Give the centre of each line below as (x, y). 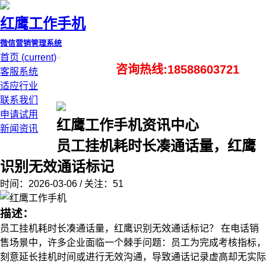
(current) (39, 57)
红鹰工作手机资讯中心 (128, 125)
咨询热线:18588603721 (178, 69)
